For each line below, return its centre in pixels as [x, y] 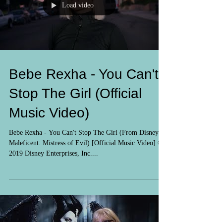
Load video [78, 53]
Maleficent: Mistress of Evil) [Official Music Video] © [86, 191]
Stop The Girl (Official [75, 141]
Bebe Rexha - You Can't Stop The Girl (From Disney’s [86, 180]
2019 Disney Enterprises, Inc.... [54, 201]
